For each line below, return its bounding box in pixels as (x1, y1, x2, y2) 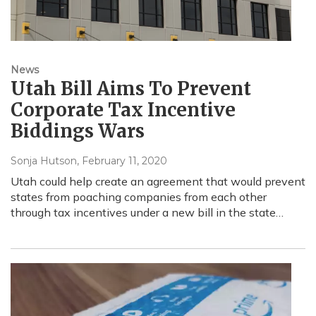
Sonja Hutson (11, 154, 77, 168)
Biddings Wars (11, 119, 145, 143)
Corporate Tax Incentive (11, 98, 236, 122)
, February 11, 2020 (77, 154, 167, 168)
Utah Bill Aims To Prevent (11, 77, 251, 101)
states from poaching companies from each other (11, 190, 267, 205)
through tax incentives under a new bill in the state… (11, 205, 284, 220)
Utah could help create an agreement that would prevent (11, 174, 305, 189)
